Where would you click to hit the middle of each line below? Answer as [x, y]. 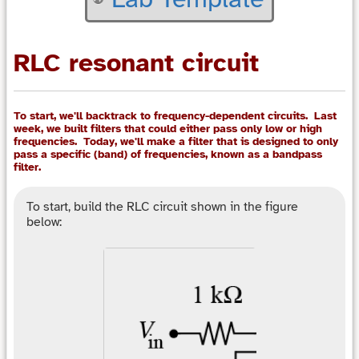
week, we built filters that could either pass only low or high [168, 128]
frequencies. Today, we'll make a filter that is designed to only [176, 141]
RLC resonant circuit [136, 63]
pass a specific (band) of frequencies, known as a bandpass [168, 154]
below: [44, 222]
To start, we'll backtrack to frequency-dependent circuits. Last [175, 115]
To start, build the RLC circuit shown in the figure [162, 206]
